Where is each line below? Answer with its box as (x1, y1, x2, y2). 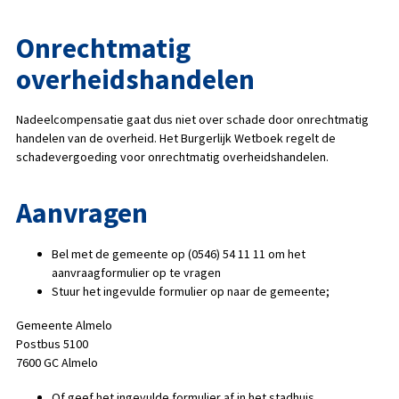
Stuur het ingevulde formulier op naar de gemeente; (51, 282, 330, 299)
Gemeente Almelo (15, 317, 112, 334)
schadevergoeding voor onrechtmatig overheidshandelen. (15, 149, 329, 166)
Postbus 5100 (15, 336, 88, 353)
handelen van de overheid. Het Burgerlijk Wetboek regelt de (15, 130, 336, 147)
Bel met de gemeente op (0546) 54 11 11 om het (51, 245, 305, 262)
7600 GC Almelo (15, 354, 98, 371)
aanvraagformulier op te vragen (51, 264, 221, 281)
